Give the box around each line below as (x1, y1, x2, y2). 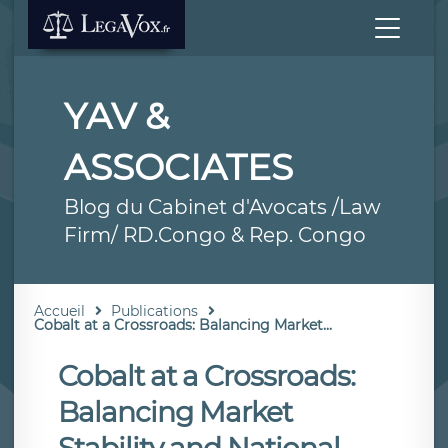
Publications (111, 302, 199, 320)
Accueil (34, 302, 85, 320)
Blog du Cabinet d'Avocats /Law (64, 195, 381, 219)
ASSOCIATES (64, 145, 293, 189)
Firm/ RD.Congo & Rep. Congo (64, 223, 366, 247)
